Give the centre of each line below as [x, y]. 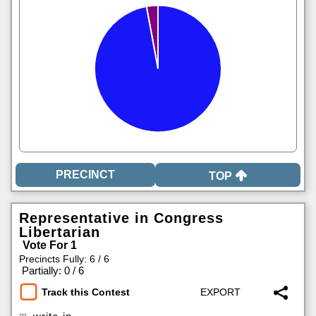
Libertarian [60, 232]
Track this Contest [86, 292]
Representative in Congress [121, 218]
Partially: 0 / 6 [53, 271]
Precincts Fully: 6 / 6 [64, 259]
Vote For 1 [50, 245]
